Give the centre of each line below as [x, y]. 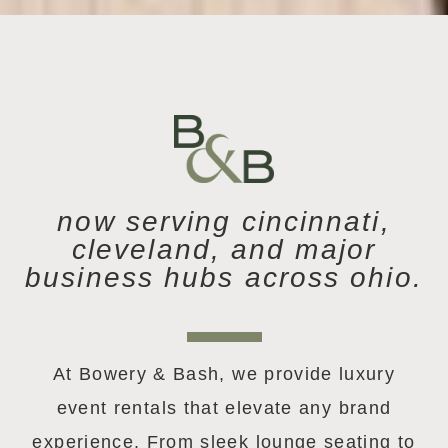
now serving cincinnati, [224, 221]
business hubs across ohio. [224, 277]
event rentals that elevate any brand [224, 407]
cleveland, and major [223, 249]
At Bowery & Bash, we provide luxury [224, 373]
